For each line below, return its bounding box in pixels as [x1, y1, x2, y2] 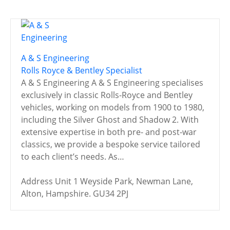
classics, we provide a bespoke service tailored [21, 138, 200, 150]
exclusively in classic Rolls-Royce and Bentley [21, 89, 193, 101]
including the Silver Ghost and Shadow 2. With [21, 113, 199, 125]
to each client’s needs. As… [21, 150, 124, 162]
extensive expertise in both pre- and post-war [21, 126, 197, 138]
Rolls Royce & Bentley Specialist [21, 64, 142, 76]
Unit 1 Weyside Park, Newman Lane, [55, 175, 193, 187]
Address [21, 175, 53, 187]
